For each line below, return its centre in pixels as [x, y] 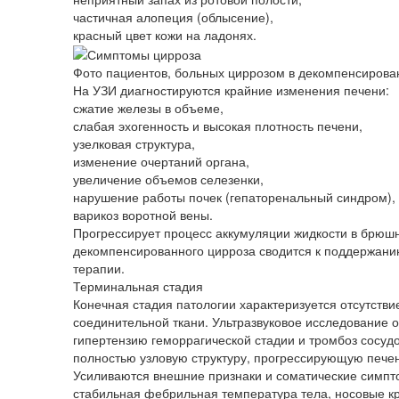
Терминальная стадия [138, 286]
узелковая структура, [134, 144]
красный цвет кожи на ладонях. [165, 34]
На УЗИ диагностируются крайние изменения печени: [231, 90]
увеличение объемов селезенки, [168, 179]
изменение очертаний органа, [161, 162]
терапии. [99, 269]
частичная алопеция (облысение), [173, 16]
